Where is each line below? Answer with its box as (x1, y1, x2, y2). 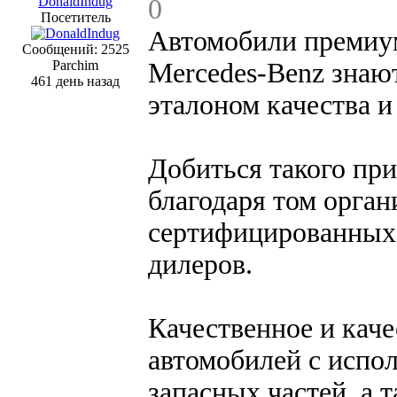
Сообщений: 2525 (21, 41, 129, 57)
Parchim (52, 57, 98, 73)
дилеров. (148, 248, 253, 280)
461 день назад (31, 73, 120, 89)
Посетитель (40, 9, 111, 25)
